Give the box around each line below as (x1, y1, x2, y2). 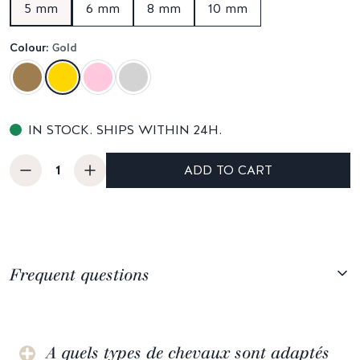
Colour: (10, 39, 52, 55)
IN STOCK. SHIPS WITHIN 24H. (28, 121, 222, 138)
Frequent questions (10, 264, 149, 284)
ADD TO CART (184, 161, 272, 178)
